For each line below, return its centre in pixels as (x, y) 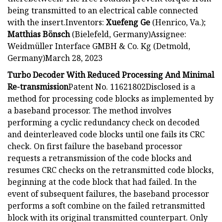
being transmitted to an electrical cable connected (103, 10)
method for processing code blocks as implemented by (111, 98)
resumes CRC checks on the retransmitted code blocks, (111, 170)
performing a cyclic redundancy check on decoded (104, 122)
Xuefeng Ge (128, 22)
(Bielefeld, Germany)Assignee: (128, 34)
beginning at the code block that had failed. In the (102, 182)
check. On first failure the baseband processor (95, 146)
